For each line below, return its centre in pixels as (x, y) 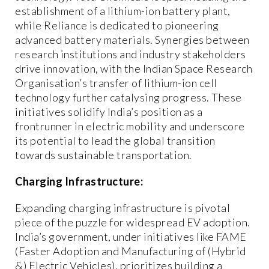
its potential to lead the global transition (115, 141)
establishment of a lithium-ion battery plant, (123, 11)
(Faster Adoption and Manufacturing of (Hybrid (131, 251)
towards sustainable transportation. (104, 155)
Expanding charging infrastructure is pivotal (122, 208)
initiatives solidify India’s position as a (109, 112)
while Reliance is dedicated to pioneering (117, 26)
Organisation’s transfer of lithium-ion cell (116, 83)
